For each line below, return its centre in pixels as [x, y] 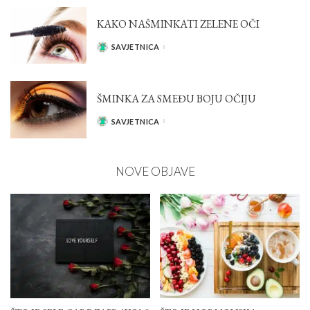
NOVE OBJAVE [155, 171]
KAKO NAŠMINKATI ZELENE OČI [178, 24]
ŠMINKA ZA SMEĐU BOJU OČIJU [176, 98]
